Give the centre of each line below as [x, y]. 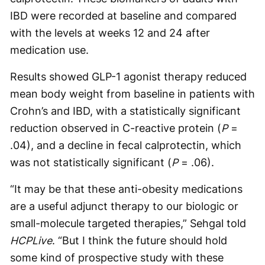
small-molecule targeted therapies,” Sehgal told [128, 223]
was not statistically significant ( [91, 162]
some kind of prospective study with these [117, 257]
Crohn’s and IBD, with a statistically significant [125, 111]
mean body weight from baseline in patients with [132, 93]
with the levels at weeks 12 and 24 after [110, 33]
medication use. [49, 50]
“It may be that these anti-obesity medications [126, 189]
